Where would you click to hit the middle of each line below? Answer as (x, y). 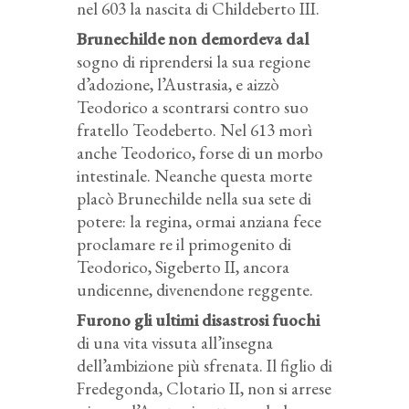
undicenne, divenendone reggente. (195, 289)
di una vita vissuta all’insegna (175, 342)
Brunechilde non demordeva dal (193, 38)
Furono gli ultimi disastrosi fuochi (198, 320)
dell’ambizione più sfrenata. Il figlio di (204, 365)
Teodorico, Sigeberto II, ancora (183, 267)
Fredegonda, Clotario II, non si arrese (204, 388)
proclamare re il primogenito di (184, 244)
